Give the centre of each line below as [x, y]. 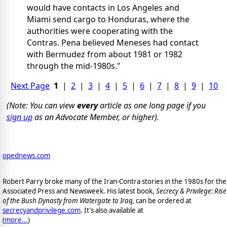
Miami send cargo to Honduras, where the [108, 19]
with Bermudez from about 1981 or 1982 [105, 54]
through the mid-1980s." [74, 66]
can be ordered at [163, 201]
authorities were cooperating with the [100, 31]
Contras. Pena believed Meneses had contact [113, 42]
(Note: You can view [42, 105]
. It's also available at [112, 211]
